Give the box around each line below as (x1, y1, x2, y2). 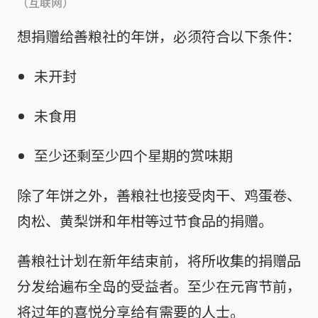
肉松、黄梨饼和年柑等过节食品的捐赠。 (17, 209, 273, 231)
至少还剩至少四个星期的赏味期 (34, 144, 233, 165)
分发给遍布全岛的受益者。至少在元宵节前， (17, 275, 301, 296)
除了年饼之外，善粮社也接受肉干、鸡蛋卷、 (17, 184, 301, 205)
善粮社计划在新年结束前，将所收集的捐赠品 (17, 249, 301, 270)
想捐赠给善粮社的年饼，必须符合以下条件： (17, 25, 301, 46)
